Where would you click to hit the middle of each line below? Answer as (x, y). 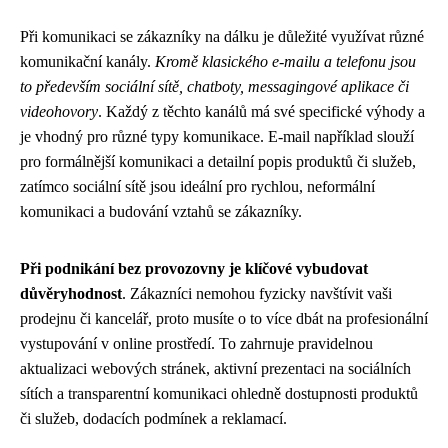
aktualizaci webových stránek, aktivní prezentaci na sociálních (215, 368)
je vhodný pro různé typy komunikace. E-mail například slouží (217, 136)
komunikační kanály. (87, 61)
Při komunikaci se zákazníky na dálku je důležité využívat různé (222, 36)
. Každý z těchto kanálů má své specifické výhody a (261, 111)
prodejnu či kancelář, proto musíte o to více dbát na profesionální (224, 318)
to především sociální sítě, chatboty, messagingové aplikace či (214, 86)
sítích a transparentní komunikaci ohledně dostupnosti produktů (219, 393)
